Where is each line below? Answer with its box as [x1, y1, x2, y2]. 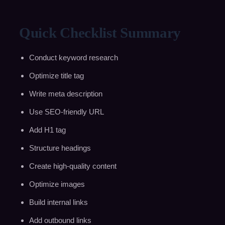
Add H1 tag [29, 125, 66, 134]
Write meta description [29, 89, 102, 98]
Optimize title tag [29, 71, 84, 80]
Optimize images [29, 179, 85, 188]
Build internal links [29, 197, 88, 206]
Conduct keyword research [29, 53, 118, 62]
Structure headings [29, 143, 91, 152]
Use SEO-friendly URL [29, 107, 104, 116]
